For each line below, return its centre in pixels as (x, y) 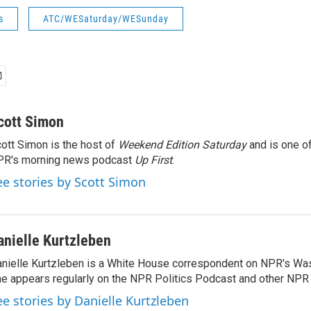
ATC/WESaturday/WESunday (106, 19)
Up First (153, 160)
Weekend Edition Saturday (182, 145)
